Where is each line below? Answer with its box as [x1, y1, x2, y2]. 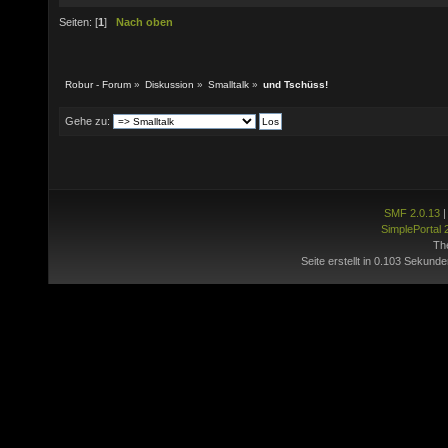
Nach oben [116, 16, 173, 29]
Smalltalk [208, 79, 250, 91]
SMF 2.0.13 [383, 206, 440, 219]
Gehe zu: [65, 114, 110, 127]
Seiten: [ [59, 16, 98, 29]
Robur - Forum [65, 79, 131, 91]
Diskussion [145, 79, 195, 91]
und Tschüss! [263, 79, 329, 91]
